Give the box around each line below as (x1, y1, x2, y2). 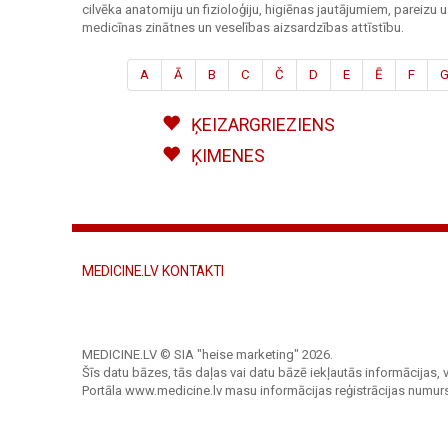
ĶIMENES (186, 145, 265, 166)
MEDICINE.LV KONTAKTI (82, 263, 224, 279)
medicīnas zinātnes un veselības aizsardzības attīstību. (82, 19, 404, 35)
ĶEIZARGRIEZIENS (186, 114, 335, 135)
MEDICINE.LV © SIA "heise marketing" (82, 346, 302, 362)
